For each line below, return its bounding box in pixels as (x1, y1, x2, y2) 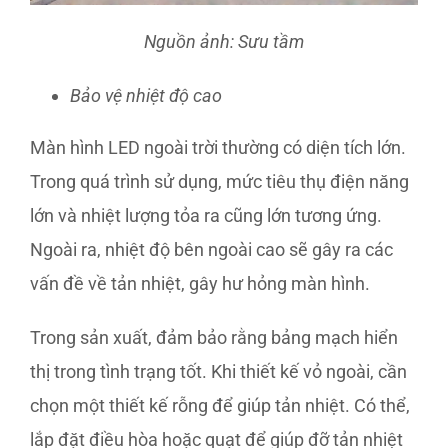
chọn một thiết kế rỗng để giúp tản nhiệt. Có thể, (30, 395, 410, 416)
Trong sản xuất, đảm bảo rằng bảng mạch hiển (30, 327, 398, 348)
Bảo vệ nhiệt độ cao (70, 85, 222, 106)
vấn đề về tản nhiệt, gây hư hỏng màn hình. (30, 273, 370, 294)
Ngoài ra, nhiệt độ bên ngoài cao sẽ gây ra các (30, 239, 393, 260)
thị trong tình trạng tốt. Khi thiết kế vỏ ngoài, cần (30, 361, 407, 382)
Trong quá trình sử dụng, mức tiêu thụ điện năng (30, 171, 409, 192)
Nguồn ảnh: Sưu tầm (144, 31, 304, 52)
